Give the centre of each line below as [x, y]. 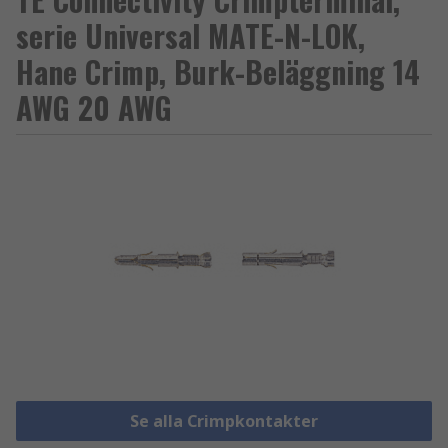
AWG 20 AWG [94, 107]
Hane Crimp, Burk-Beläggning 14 [218, 71]
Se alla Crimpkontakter [223, 421]
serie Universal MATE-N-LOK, [190, 35]
